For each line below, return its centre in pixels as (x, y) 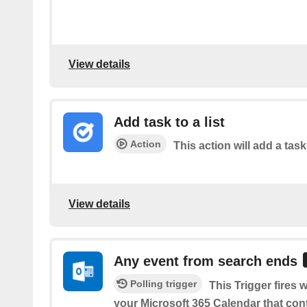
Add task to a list (169, 122)
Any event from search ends (206, 261)
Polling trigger (163, 284)
